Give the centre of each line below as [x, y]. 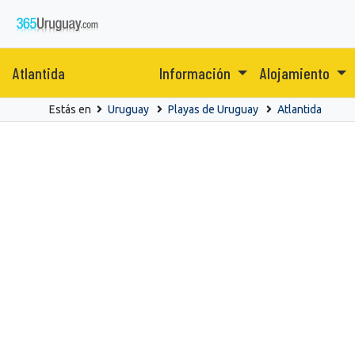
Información [196, 73]
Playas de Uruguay [213, 109]
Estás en [71, 109]
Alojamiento [296, 73]
